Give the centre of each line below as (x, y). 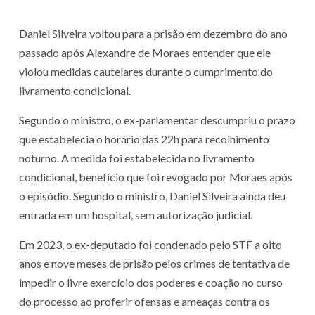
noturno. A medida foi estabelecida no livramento (137, 158)
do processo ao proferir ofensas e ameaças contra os (144, 302)
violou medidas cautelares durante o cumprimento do (146, 72)
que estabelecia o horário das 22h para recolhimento (144, 139)
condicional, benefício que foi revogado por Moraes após (156, 177)
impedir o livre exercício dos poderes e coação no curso (151, 283)
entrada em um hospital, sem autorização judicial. (136, 215)
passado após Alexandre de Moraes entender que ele (145, 53)
